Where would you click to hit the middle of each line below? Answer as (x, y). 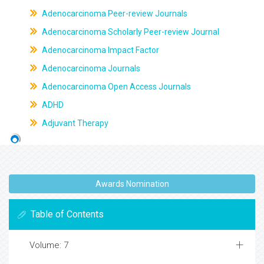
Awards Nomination (132, 184)
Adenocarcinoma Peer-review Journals (113, 14)
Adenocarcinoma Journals (90, 68)
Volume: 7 (49, 245)
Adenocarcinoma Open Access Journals (115, 87)
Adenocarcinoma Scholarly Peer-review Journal (129, 32)
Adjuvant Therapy (74, 123)
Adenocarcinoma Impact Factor (99, 50)
